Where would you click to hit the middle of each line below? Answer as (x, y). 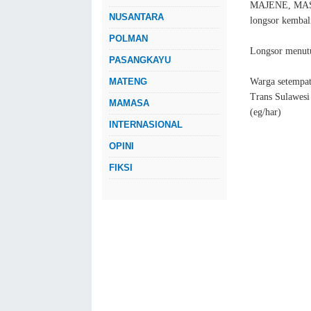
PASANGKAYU (140, 60)
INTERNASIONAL (146, 125)
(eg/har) (266, 112)
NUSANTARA (136, 17)
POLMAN (128, 39)
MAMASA (129, 103)
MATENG (128, 82)
